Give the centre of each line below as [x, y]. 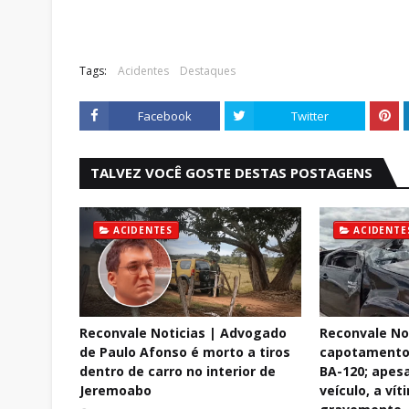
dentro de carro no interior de [178, 371]
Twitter [309, 116]
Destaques [208, 71]
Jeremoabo [115, 390]
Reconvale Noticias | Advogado [183, 333]
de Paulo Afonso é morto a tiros [185, 352]
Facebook [164, 116]
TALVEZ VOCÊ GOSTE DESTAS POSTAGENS [231, 173]
